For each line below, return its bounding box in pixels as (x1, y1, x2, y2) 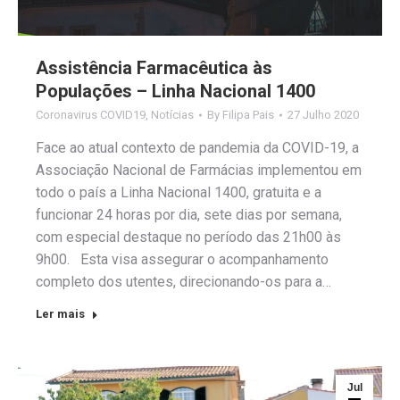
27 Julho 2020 (287, 107, 359, 121)
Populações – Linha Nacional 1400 (36, 79, 315, 102)
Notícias (151, 107, 194, 121)
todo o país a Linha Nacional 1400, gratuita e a (36, 183, 321, 201)
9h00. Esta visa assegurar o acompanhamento (36, 250, 329, 268)
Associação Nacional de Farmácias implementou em (36, 161, 362, 179)
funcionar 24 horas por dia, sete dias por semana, (36, 205, 342, 223)
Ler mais (36, 306, 85, 321)
